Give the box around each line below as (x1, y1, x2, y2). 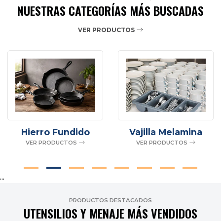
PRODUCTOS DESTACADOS (69, 197, 152, 204)
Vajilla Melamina (129, 127, 202, 138)
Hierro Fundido (21, 127, 90, 138)
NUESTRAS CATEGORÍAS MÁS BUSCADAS (17, 1, 204, 19)
